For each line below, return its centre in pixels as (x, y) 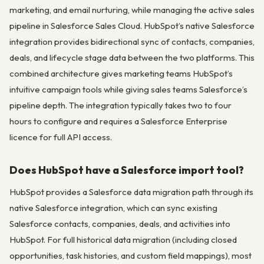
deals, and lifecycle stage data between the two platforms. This (132, 58)
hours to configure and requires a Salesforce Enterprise (118, 121)
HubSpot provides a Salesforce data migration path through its (131, 192)
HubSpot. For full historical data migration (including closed (123, 240)
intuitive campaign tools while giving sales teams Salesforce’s (128, 90)
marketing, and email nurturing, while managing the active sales (132, 10)
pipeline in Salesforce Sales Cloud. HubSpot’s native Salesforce (132, 26)
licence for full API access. (61, 137)
